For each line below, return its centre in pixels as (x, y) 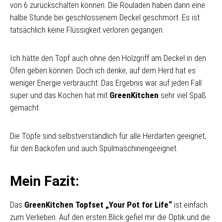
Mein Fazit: (45, 181)
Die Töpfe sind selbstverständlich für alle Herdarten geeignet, (108, 136)
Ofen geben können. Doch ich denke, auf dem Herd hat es (103, 70)
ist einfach (190, 205)
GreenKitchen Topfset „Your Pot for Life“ (98, 205)
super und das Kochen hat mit (60, 95)
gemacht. (25, 108)
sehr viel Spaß (182, 95)
